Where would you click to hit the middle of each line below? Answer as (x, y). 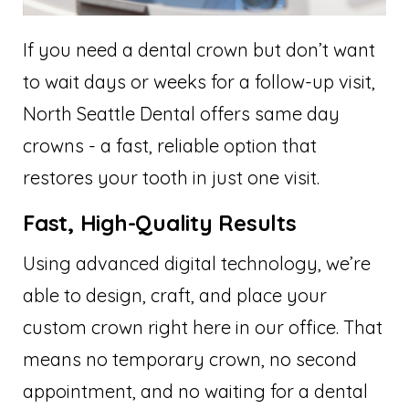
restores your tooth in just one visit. (171, 177)
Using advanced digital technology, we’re (197, 263)
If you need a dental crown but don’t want (199, 49)
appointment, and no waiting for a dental (195, 391)
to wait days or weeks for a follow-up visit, (199, 81)
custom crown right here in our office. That (203, 327)
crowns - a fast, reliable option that (170, 145)
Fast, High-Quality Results (160, 222)
